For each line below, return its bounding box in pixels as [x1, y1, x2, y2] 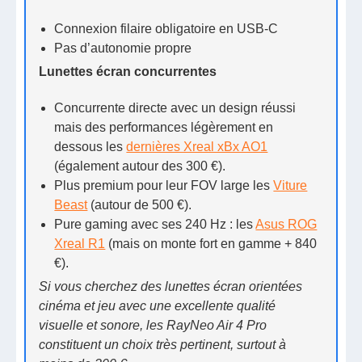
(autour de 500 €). [87, 197, 192, 212]
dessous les [54, 139, 127, 154]
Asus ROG [255, 217, 318, 231]
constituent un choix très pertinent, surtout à [39, 337, 287, 351]
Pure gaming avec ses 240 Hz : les [54, 217, 256, 231]
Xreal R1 [54, 236, 106, 250]
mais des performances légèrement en [54, 120, 274, 134]
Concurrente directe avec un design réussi [54, 100, 297, 115]
